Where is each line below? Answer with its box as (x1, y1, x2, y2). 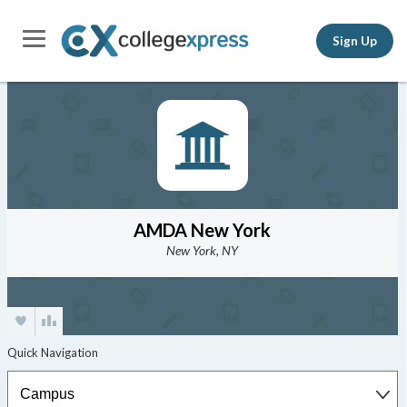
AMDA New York (134, 219, 272, 241)
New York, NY (166, 243, 239, 258)
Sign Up (333, 33, 377, 48)
